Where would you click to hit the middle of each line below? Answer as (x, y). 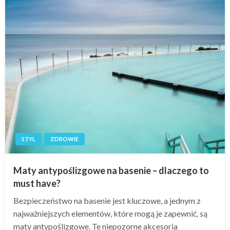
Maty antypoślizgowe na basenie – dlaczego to (111, 171)
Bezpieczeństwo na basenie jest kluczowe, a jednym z (107, 201)
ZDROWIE (64, 139)
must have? (37, 184)
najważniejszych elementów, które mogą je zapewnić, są (110, 214)
